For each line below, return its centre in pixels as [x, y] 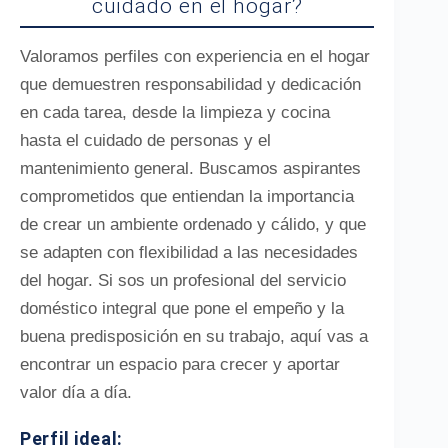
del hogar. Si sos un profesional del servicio [183, 280]
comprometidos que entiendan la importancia [187, 196]
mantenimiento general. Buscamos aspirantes [190, 168]
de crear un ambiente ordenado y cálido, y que [193, 224]
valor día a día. [76, 392]
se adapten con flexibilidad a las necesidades [189, 252]
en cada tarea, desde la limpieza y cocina [175, 112]
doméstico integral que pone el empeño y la [182, 308]
